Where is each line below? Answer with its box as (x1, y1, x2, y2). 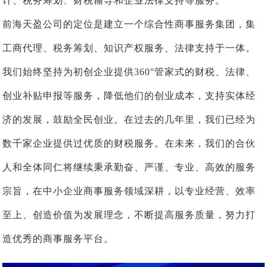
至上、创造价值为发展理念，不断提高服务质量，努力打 (2, 210, 256, 221)
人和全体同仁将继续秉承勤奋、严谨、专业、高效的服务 (2, 162, 256, 173)
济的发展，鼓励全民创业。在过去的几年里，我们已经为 (2, 114, 256, 125)
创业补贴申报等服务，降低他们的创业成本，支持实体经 (2, 91, 256, 101)
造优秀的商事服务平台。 (2, 234, 114, 244)
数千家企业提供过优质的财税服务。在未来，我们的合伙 (2, 138, 256, 149)
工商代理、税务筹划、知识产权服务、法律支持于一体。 (2, 43, 256, 54)
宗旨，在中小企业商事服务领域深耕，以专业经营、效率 (2, 186, 256, 197)
